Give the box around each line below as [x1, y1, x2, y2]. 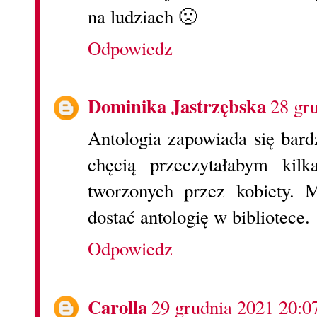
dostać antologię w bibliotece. [88, 204, 310, 230]
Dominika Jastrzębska [88, 92, 266, 120]
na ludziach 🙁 [88, 3, 197, 29]
